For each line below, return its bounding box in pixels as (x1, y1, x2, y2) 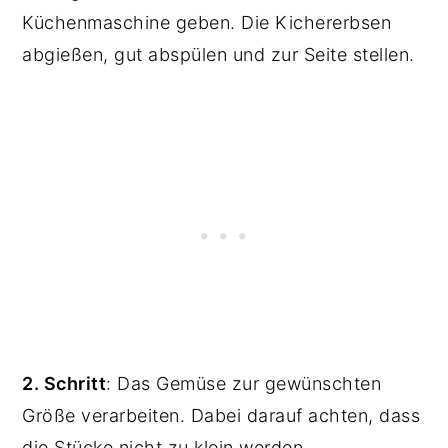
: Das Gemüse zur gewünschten (106, 372, 382, 394)
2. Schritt (22, 372, 107, 394)
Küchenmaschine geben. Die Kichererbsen (22, 11, 392, 33)
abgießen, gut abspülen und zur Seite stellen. (22, 43, 421, 65)
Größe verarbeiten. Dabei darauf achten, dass (22, 404, 421, 426)
